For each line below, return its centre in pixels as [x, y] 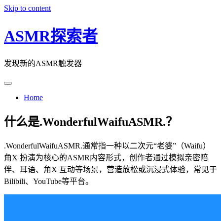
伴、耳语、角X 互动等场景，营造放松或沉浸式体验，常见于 [110, 169]
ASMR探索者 [51, 36]
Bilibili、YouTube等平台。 [49, 181]
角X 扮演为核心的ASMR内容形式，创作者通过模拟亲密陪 [106, 157]
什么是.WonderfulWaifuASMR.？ [91, 122]
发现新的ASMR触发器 [43, 63]
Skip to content [27, 8]
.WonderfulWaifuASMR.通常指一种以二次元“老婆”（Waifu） [107, 146]
